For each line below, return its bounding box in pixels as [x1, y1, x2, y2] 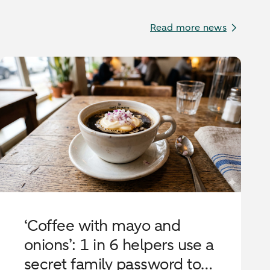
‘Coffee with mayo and [24, 215, 181, 236]
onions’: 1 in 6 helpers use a [24, 234, 214, 256]
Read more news [149, 20, 227, 34]
